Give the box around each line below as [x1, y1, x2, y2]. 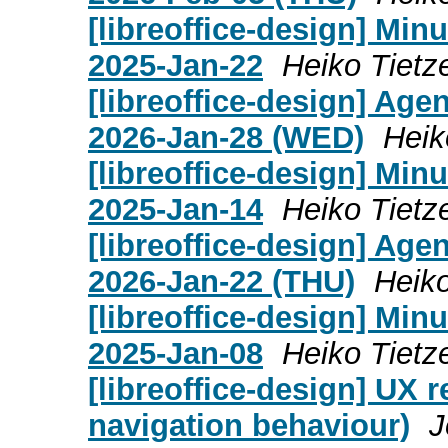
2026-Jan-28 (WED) [88, 119, 364, 155]
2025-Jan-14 [88, 191, 263, 227]
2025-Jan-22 [88, 47, 263, 83]
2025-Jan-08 [88, 335, 263, 371]
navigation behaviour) [88, 407, 410, 443]
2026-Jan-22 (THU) [88, 263, 355, 299]
